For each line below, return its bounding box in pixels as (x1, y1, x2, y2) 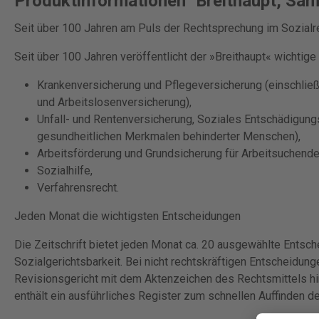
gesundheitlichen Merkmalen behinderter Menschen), (37, 130, 300, 143)
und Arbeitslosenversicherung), (37, 95, 192, 109)
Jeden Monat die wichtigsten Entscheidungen (14, 209, 241, 223)
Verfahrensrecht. (37, 181, 119, 194)
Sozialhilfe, (37, 164, 93, 177)
